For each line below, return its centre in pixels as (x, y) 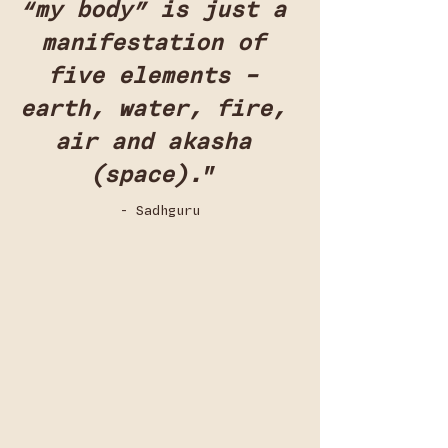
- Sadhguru (160, 211)
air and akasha (160, 142)
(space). (146, 175)
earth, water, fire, (160, 109)
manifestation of (160, 43)
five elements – (160, 76)
